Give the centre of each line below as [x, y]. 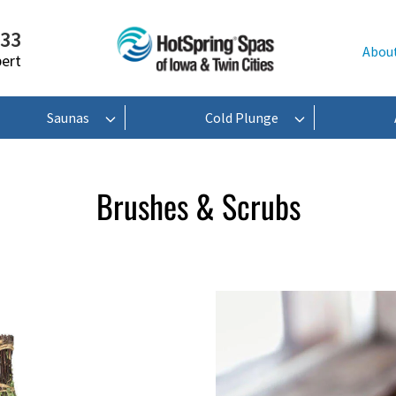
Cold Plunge [242, 117]
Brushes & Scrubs [198, 205]
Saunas [68, 117]
